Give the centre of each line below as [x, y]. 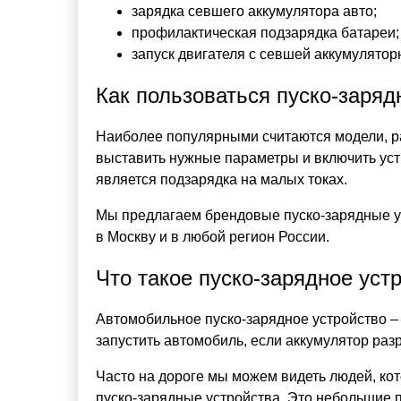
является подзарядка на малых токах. [222, 179]
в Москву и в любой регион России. [213, 237]
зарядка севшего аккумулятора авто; [254, 11]
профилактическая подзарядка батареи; [265, 33]
